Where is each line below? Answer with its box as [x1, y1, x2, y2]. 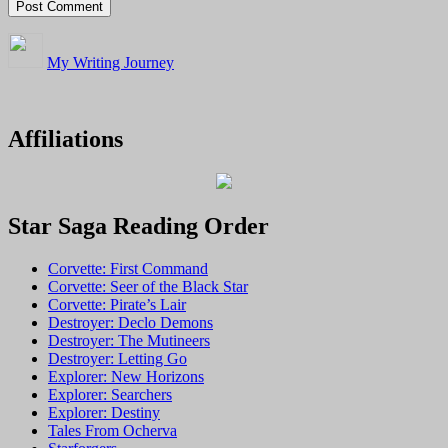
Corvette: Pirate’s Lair [48, 295, 186, 313]
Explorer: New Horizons [48, 367, 204, 385]
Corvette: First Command [48, 259, 208, 277]
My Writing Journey [47, 54, 174, 72]
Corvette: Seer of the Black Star [48, 277, 248, 295]
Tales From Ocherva [48, 421, 177, 439]
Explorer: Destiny [48, 403, 160, 421]
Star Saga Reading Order [8, 212, 269, 239]
